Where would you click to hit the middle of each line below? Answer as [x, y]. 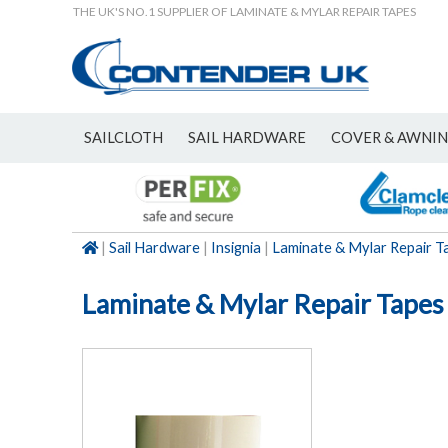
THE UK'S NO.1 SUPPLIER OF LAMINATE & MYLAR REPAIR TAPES [244, 11]
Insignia [236, 247]
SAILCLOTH [123, 137]
